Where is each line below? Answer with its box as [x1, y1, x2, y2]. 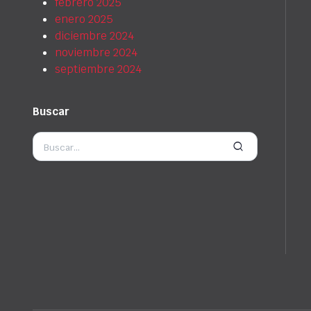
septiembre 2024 [55, 62, 142, 77]
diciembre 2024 [55, 28, 134, 44]
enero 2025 [55, 12, 113, 27]
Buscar [33, 105, 69, 119]
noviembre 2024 [55, 45, 137, 60]
